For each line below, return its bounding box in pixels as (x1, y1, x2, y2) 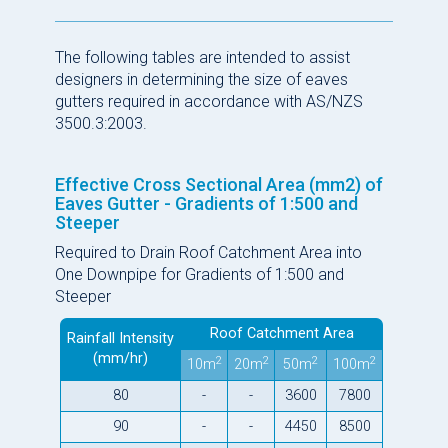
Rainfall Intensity (67, 329, 174, 347)
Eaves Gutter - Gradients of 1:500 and (55, 192, 358, 214)
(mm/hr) (93, 349, 148, 367)
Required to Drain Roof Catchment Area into (55, 242, 362, 262)
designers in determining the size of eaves (55, 69, 348, 89)
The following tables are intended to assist (55, 47, 350, 67)
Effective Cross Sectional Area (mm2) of (55, 173, 383, 195)
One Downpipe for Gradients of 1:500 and (55, 264, 344, 284)
